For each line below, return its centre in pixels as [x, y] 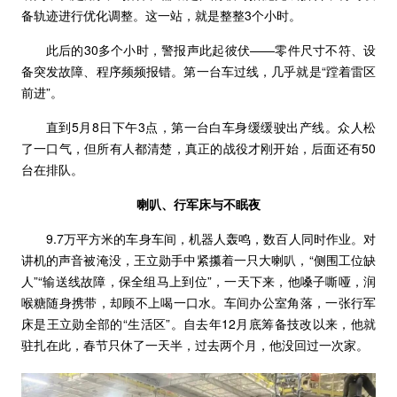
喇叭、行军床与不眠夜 [198, 204]
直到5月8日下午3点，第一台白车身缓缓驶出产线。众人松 [211, 127]
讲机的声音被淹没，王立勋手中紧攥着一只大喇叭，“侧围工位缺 [198, 260]
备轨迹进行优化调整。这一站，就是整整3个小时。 [161, 16]
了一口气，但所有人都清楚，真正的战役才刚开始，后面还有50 [198, 148]
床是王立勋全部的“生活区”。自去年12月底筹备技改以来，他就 [198, 324]
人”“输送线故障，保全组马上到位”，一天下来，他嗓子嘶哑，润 [198, 281]
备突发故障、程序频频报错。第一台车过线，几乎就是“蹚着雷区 [198, 71]
